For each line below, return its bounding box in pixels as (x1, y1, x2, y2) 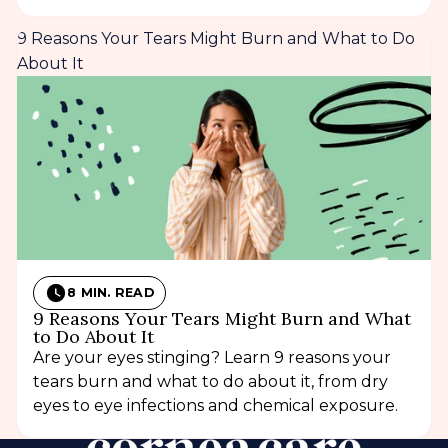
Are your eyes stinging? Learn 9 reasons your (33, 347, 391, 367)
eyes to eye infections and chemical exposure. (33, 395, 398, 415)
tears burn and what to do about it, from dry (33, 371, 388, 391)
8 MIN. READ (67, 285, 154, 301)
